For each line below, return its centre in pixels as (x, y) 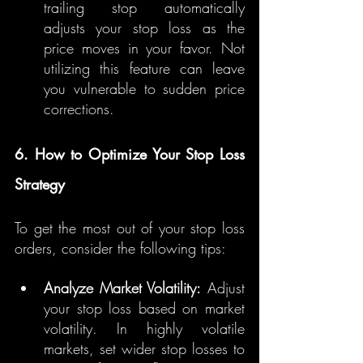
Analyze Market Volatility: (123, 288)
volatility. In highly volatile (144, 328)
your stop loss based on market (144, 308)
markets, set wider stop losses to (144, 348)
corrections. (79, 109)
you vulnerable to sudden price (144, 88)
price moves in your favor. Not (144, 48)
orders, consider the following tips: (120, 248)
